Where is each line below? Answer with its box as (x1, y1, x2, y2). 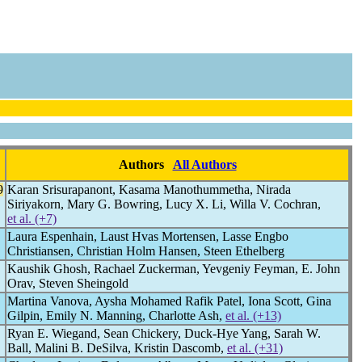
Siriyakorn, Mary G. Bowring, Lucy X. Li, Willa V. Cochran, (7, 197, 321, 211)
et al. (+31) (227, 341, 283, 355)
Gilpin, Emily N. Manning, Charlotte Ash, (7, 309, 225, 322)
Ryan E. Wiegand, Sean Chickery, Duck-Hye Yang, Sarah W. (7, 326, 321, 340)
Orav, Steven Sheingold (7, 276, 128, 290)
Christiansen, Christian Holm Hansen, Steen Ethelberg (7, 244, 284, 258)
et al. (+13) (225, 309, 281, 322)
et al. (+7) (7, 212, 57, 225)
